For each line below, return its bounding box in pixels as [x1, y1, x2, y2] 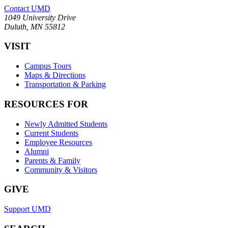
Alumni [24, 147, 49, 156]
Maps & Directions [24, 71, 85, 80]
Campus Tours [24, 62, 71, 71]
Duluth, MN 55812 [4, 22, 65, 31]
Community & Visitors [24, 165, 97, 174]
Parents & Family [24, 156, 80, 165]
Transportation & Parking [24, 80, 106, 89]
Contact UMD [4, 4, 50, 13]
